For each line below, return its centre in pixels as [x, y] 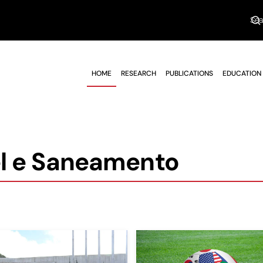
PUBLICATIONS [189, 73]
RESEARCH [139, 73]
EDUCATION [242, 73]
